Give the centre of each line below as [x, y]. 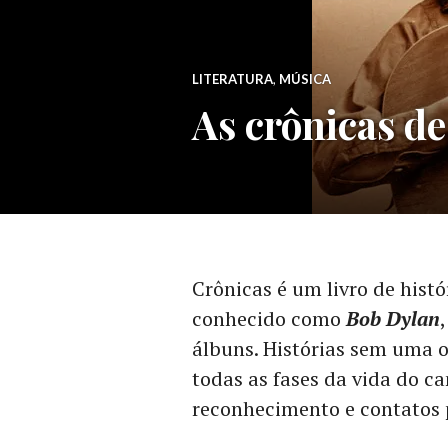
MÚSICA [305, 79]
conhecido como [269, 318]
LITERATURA [232, 79]
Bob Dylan [393, 318]
